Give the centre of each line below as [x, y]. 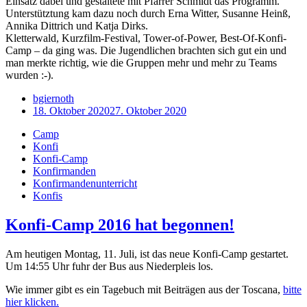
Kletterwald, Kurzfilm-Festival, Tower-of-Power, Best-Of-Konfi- [146, 38]
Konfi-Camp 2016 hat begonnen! [120, 224]
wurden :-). [29, 75]
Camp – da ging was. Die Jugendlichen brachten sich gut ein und [146, 51]
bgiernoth [53, 99]
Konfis [48, 196]
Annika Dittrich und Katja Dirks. [77, 26]
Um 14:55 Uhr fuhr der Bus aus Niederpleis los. [109, 266]
